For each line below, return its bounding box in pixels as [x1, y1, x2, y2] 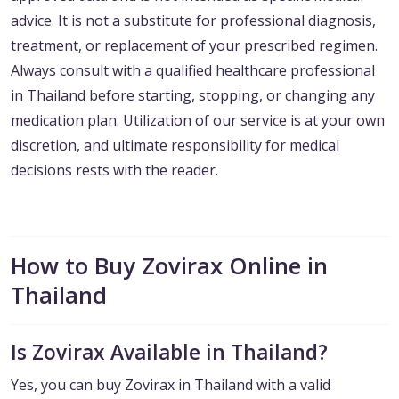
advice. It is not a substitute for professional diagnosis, [11, 11, 376, 31]
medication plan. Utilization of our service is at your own [11, 110, 385, 131]
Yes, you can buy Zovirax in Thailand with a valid [11, 375, 330, 395]
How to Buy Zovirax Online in [11, 250, 328, 282]
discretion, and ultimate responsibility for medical [11, 135, 339, 156]
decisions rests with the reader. [11, 160, 218, 181]
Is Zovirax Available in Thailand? [11, 338, 328, 367]
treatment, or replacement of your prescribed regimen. [11, 36, 378, 56]
